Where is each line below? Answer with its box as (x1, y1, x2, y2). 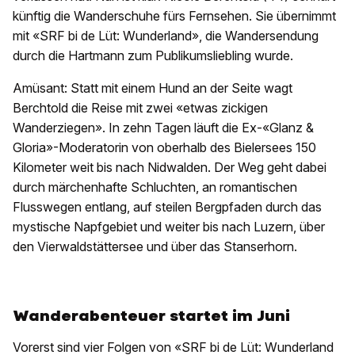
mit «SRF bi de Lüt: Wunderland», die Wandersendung (13, 28, 319, 44)
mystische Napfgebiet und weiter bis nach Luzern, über (13, 219, 325, 235)
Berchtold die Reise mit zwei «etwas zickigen (13, 100, 268, 116)
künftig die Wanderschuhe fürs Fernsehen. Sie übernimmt (13, 8, 336, 25)
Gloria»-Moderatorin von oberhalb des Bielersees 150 (13, 139, 316, 156)
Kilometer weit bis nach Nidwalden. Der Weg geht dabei (13, 159, 326, 176)
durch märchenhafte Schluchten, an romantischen (13, 179, 297, 196)
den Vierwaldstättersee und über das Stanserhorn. (13, 239, 297, 255)
